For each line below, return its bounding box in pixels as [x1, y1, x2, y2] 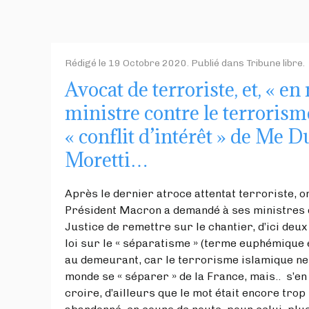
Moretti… [65, 147, 148, 172]
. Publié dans [187, 57, 246, 69]
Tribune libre [246, 57, 303, 69]
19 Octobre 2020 [108, 57, 187, 69]
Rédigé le [65, 57, 108, 69]
